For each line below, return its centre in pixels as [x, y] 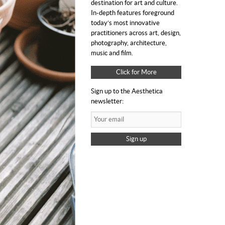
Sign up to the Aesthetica [127, 91]
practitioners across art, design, [136, 33]
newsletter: [107, 101]
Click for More [136, 72]
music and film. [112, 53]
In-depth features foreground [133, 13]
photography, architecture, [129, 43]
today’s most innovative [125, 23]
